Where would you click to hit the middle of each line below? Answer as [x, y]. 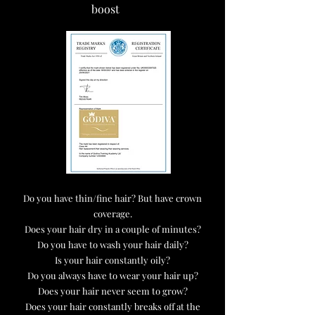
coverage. [112, 213]
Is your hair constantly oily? [112, 260]
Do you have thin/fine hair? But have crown [112, 198]
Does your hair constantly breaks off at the [112, 306]
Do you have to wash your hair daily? [112, 244]
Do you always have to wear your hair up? [112, 275]
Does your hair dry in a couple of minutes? [112, 229]
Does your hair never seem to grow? [112, 291]
